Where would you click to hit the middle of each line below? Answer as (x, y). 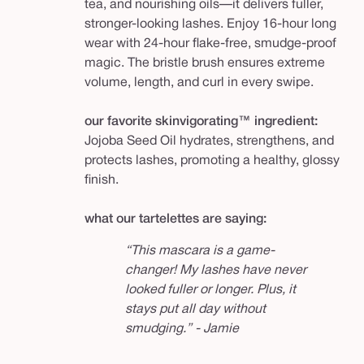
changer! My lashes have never (216, 271)
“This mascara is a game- (200, 251)
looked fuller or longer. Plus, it (210, 290)
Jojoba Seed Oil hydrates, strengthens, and (209, 142)
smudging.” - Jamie (182, 329)
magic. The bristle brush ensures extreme (205, 64)
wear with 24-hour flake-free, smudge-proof (210, 44)
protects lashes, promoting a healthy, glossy (212, 161)
